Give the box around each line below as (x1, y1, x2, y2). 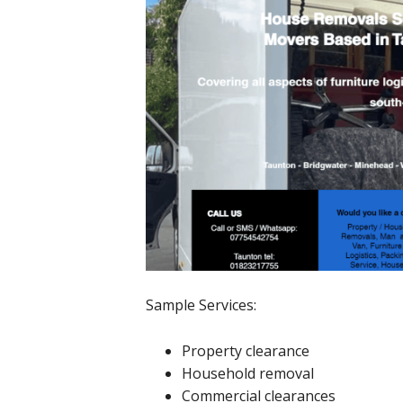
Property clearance (182, 341, 309, 362)
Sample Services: (146, 295, 256, 316)
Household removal (182, 363, 314, 384)
